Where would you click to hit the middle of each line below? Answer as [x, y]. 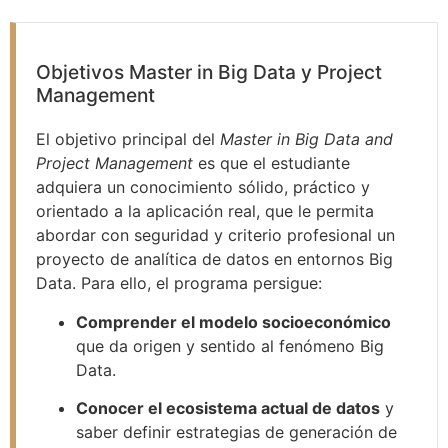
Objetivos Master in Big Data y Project [209, 72]
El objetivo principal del [128, 139]
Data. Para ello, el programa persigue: [179, 283]
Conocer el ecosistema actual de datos [228, 408]
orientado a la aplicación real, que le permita [205, 211]
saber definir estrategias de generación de [236, 432]
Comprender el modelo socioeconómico [233, 321]
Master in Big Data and [306, 139]
